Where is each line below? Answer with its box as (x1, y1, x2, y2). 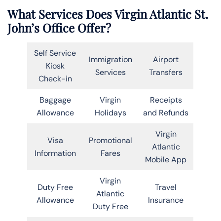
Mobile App (145, 154, 186, 165)
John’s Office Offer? (7, 19, 111, 36)
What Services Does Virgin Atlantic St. (7, 5, 208, 22)
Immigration (88, 54, 132, 65)
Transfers (149, 67, 183, 77)
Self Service (34, 47, 76, 58)
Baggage (39, 94, 71, 105)
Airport (153, 54, 179, 65)
